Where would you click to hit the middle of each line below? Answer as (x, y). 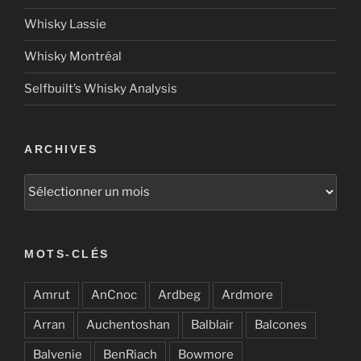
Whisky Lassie (65, 25)
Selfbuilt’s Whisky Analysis (101, 89)
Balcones (281, 324)
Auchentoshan (128, 324)
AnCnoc (114, 295)
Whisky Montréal (73, 57)
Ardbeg (179, 295)
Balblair (212, 324)
